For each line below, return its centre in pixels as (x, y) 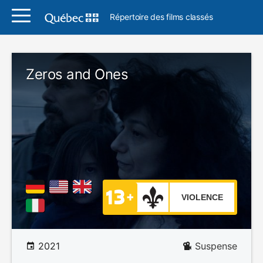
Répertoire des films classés (161, 17)
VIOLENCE (202, 197)
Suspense (216, 246)
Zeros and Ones (77, 74)
